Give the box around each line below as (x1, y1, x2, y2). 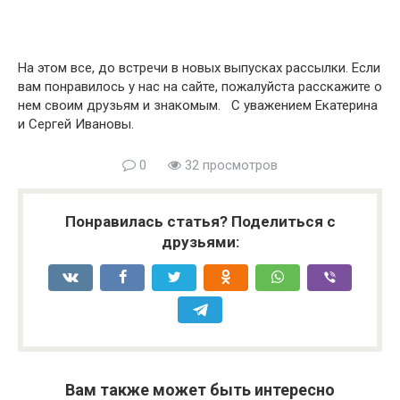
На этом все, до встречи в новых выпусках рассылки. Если (18, 60, 380, 77)
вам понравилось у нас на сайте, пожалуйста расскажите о (18, 79, 382, 96)
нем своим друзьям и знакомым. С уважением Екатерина (18, 97, 378, 114)
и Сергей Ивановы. (18, 116, 134, 133)
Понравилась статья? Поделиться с (64, 212, 336, 231)
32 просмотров (181, 157, 278, 174)
